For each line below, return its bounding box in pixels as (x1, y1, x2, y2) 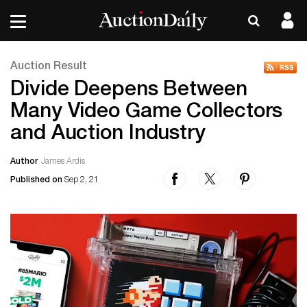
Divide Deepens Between (10, 81, 247, 101)
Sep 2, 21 (64, 176, 99, 184)
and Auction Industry (10, 125, 206, 145)
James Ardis (41, 158, 85, 166)
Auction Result (10, 62, 87, 73)
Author (10, 158, 38, 166)
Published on (10, 176, 64, 184)
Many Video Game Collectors (10, 103, 283, 123)
